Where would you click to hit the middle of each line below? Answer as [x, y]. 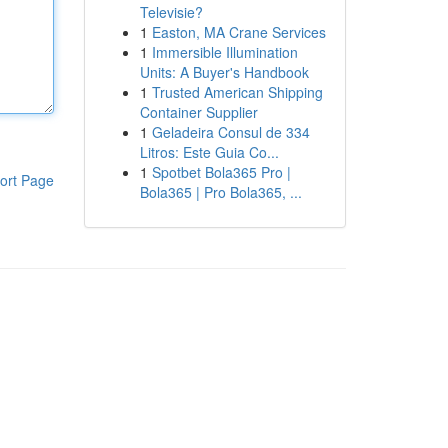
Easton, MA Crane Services [238, 32]
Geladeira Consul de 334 [230, 132]
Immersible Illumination [224, 52]
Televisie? [171, 12]
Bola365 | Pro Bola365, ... [220, 192]
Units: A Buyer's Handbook [224, 72]
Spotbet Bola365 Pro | [221, 172]
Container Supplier [198, 112]
